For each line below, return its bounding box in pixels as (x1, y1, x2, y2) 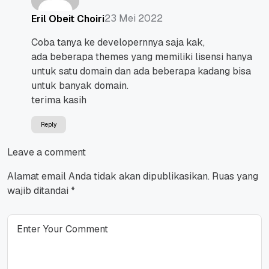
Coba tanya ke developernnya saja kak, (31, 36, 205, 49)
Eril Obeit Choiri (31, 12, 104, 25)
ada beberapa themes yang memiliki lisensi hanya (31, 50, 252, 64)
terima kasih (31, 94, 86, 107)
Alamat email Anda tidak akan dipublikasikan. (7, 170, 210, 183)
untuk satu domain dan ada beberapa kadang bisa (31, 65, 251, 78)
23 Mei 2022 (104, 12, 163, 25)
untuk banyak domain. (31, 79, 128, 92)
